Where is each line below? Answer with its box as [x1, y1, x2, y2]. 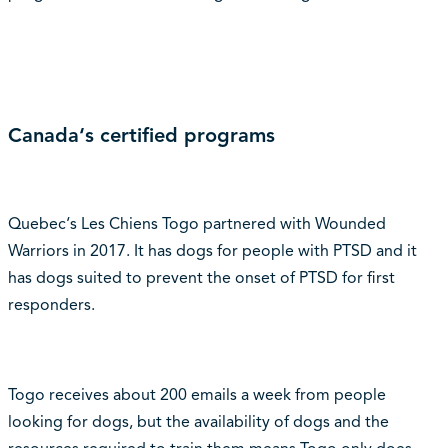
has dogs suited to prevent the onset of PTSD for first [7, 267, 395, 288]
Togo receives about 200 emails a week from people [7, 384, 386, 405]
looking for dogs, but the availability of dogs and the [7, 411, 389, 432]
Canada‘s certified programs [7, 122, 275, 148]
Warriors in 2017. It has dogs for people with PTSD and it [7, 240, 417, 261]
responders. [7, 294, 95, 315]
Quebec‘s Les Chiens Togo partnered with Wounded [7, 213, 386, 234]
